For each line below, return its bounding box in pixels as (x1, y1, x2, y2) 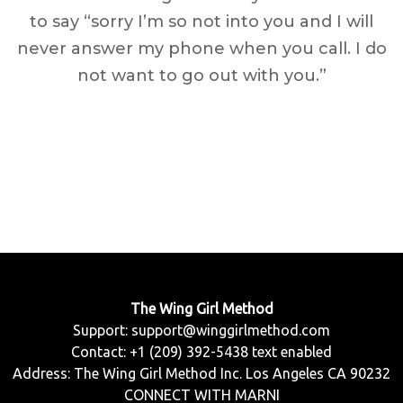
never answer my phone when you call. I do (16, 39, 387, 58)
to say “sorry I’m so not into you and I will (30, 12, 373, 31)
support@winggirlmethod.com (131, 322, 330, 338)
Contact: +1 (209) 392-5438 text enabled (71, 344, 332, 360)
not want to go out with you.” (76, 66, 327, 85)
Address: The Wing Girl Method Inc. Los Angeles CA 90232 (13, 365, 390, 381)
